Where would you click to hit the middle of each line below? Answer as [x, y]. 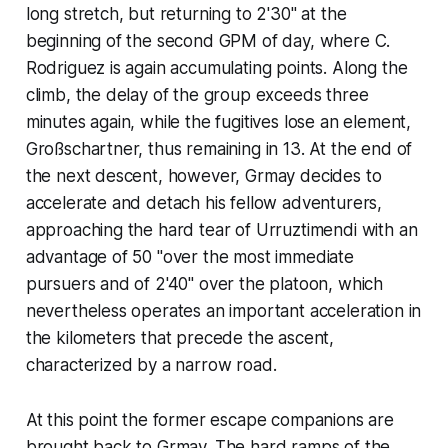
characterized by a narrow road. [151, 364]
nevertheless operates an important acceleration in [223, 310]
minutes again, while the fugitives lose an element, [218, 121]
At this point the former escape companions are [209, 419]
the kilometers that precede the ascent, [180, 337]
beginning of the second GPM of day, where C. [208, 40]
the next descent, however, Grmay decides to [203, 175]
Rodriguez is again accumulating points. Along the [216, 67]
